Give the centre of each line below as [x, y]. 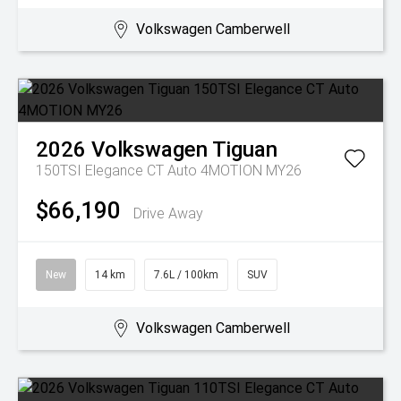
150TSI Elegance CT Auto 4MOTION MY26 [169, 171]
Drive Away [168, 213]
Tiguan [245, 149]
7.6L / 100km [186, 275]
